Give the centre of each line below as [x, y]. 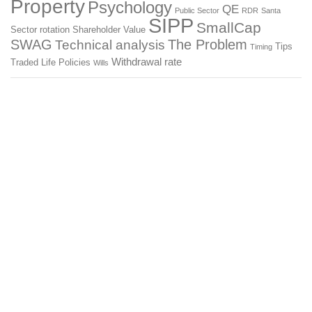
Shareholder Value [109, 30]
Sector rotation [40, 30]
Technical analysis [110, 45]
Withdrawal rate [147, 62]
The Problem [208, 45]
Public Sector [197, 10]
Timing [261, 47]
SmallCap [229, 28]
